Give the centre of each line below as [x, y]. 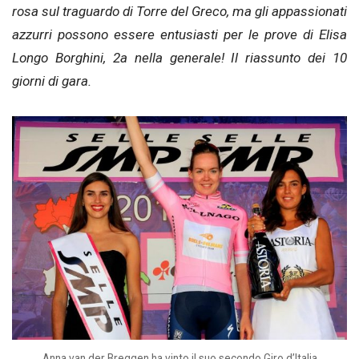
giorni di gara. [52, 81]
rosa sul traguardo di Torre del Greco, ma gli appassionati [179, 11]
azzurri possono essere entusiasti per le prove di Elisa [179, 34]
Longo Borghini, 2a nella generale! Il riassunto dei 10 [179, 58]
